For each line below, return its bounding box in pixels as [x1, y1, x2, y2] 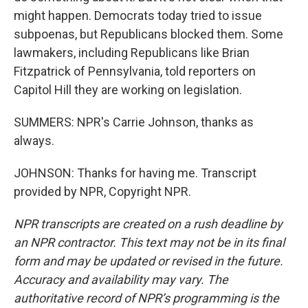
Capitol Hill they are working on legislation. [14, 82, 242, 97]
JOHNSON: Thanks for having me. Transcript [14, 166, 256, 180]
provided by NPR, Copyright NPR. [14, 184, 191, 199]
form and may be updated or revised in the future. [14, 254, 283, 268]
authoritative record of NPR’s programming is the [14, 291, 279, 305]
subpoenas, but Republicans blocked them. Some [14, 27, 283, 41]
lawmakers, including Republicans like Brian [14, 45, 250, 60]
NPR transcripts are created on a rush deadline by [14, 217, 283, 231]
